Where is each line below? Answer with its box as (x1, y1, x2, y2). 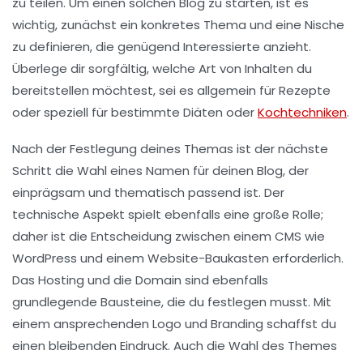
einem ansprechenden (12, 315, 152, 333)
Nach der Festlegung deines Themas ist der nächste (12, 140, 328, 158)
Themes (288, 337, 337, 355)
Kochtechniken (258, 104, 347, 122)
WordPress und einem (12, 250, 147, 267)
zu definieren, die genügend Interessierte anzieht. (12, 38, 311, 56)
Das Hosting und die (12, 271, 135, 289)
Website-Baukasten (147, 250, 269, 267)
